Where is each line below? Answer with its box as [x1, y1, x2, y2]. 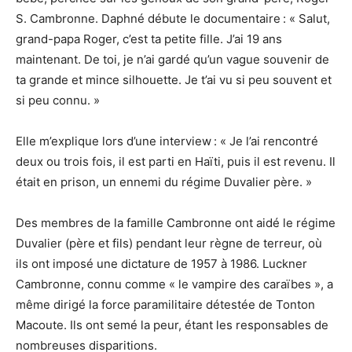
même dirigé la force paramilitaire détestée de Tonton [16, 297, 315, 313]
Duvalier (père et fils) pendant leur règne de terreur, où [16, 236, 322, 251]
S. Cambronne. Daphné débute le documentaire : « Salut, [16, 11, 330, 27]
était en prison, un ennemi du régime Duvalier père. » [16, 174, 312, 190]
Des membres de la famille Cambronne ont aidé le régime [16, 215, 335, 231]
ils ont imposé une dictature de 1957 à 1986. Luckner [16, 256, 307, 272]
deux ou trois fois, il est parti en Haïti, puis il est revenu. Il [16, 154, 335, 170]
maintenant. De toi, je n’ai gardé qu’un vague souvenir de [16, 52, 329, 68]
